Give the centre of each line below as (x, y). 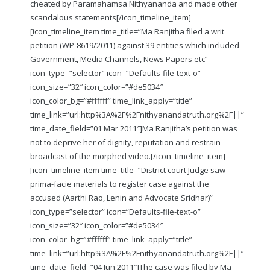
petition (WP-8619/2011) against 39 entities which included (135, 45)
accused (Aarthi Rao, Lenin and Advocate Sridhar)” (121, 197)
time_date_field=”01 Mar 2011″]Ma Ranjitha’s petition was (134, 128)
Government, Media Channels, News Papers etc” (119, 59)
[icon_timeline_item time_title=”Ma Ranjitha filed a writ (127, 31)
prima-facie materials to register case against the (120, 184)
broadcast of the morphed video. (90, 156)
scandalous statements (73, 17)
